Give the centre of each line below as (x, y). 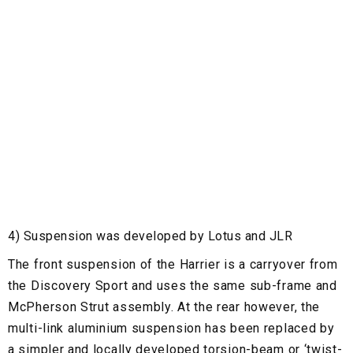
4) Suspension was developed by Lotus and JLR (150, 236)
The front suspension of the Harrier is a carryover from (173, 265)
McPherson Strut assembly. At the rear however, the (164, 307)
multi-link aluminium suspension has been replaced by (171, 329)
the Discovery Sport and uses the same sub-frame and (173, 286)
